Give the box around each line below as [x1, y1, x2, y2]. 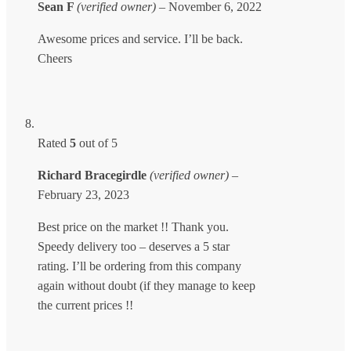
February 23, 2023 [38, 187, 129, 201]
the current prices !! [38, 298, 133, 312]
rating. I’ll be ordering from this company [38, 259, 241, 273]
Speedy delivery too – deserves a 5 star [38, 239, 230, 253]
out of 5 [76, 136, 118, 150]
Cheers [38, 51, 72, 65]
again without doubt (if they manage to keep [38, 278, 255, 292]
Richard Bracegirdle [38, 168, 150, 182]
